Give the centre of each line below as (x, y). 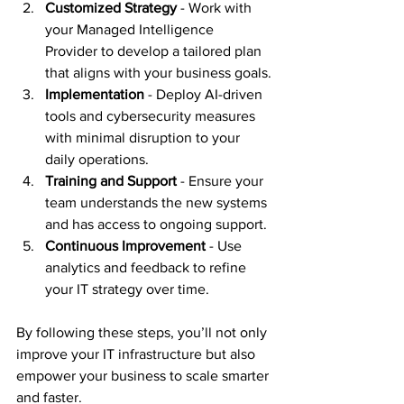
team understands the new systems (158, 202)
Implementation (95, 94)
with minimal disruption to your (144, 137)
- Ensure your (222, 180)
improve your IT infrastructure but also (138, 353)
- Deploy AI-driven (205, 94)
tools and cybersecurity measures (152, 115)
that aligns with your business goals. (158, 72)
